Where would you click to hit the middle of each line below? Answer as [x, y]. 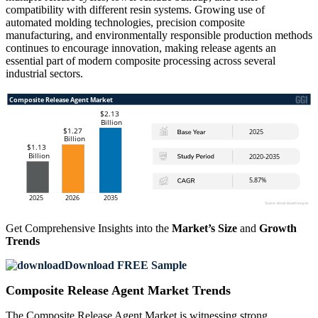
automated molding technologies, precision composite [125, 23]
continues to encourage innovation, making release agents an [141, 48]
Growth [278, 229]
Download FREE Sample [126, 265]
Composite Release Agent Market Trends [118, 291]
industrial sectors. [44, 74]
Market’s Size [204, 229]
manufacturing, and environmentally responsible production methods [159, 35]
